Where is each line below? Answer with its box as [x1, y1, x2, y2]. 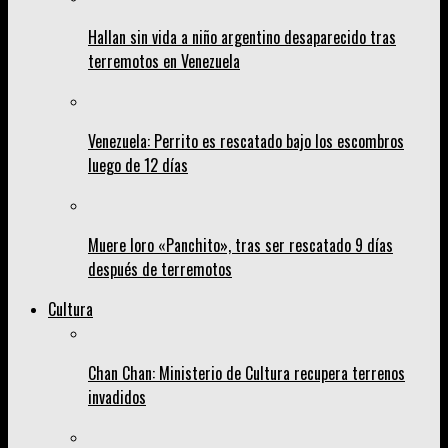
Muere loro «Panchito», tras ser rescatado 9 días [88, 233, 393, 258]
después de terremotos [88, 257, 232, 282]
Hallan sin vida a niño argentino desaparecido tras [88, 25, 396, 50]
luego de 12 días [88, 153, 188, 178]
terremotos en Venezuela [88, 49, 240, 74]
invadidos [88, 385, 146, 410]
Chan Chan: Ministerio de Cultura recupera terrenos [88, 361, 405, 386]
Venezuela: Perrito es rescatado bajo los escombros [88, 129, 404, 154]
